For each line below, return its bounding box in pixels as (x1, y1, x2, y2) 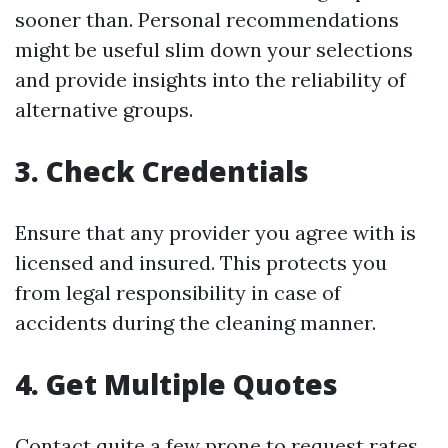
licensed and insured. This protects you (15, 250, 387, 275)
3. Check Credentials (15, 152, 309, 190)
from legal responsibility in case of (15, 280, 341, 305)
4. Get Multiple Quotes (15, 365, 338, 403)
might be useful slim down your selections (15, 37, 413, 62)
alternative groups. (15, 97, 193, 122)
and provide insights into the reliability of (15, 67, 406, 92)
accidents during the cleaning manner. (15, 310, 376, 335)
